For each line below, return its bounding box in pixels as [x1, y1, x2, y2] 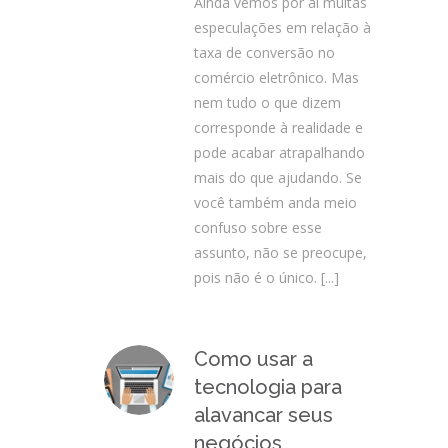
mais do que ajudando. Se [194, 168, 362, 187]
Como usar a [194, 347, 313, 371]
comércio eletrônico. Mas [194, 68, 359, 87]
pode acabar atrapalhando [194, 143, 365, 162]
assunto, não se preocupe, [194, 243, 367, 262]
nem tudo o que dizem [194, 93, 341, 112]
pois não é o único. [194, 268, 317, 287]
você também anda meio [194, 193, 357, 212]
